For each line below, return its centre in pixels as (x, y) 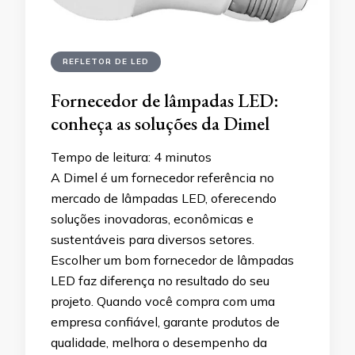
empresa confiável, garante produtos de (165, 321)
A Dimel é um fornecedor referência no (162, 177)
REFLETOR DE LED (106, 61)
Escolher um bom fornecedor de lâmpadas (172, 260)
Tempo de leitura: (101, 157)
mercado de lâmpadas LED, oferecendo (164, 198)
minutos (188, 157)
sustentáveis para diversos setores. (153, 239)
